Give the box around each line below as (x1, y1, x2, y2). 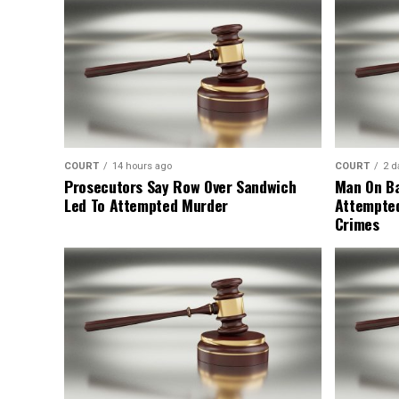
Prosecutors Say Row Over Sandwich (64, 175, 297, 199)
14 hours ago (112, 160, 172, 173)
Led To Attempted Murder (64, 193, 228, 217)
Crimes (334, 212, 379, 236)
